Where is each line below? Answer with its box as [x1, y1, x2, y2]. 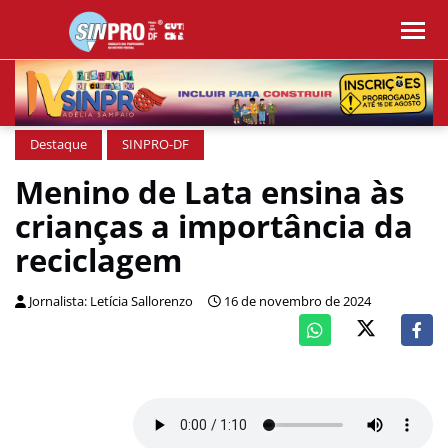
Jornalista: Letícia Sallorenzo [29, 293, 193, 310]
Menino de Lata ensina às [15, 171, 404, 213]
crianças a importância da [15, 205, 413, 247]
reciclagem [15, 239, 182, 281]
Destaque [30, 136, 87, 153]
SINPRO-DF [122, 136, 189, 153]
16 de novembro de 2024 [224, 293, 371, 310]
